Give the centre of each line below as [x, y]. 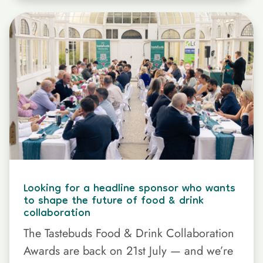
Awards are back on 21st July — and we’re [128, 251]
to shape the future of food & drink [114, 202]
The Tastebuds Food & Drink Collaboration [129, 234]
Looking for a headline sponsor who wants [129, 190]
